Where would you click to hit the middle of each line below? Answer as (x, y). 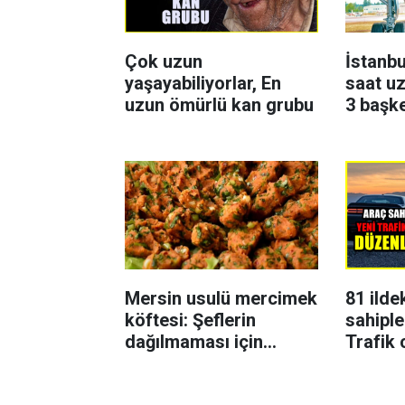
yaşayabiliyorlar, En (203, 84)
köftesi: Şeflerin (190, 320)
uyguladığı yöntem (200, 364)
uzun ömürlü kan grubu (219, 105)
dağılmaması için (194, 342)
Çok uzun (164, 62)
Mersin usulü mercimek (221, 299)
